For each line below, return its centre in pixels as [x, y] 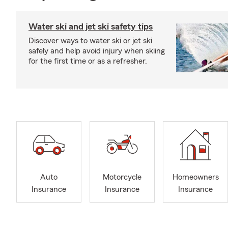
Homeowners [195, 177]
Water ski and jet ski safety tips [91, 26]
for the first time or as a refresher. [88, 61]
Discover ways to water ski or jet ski [90, 41]
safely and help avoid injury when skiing [97, 51]
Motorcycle [122, 177]
